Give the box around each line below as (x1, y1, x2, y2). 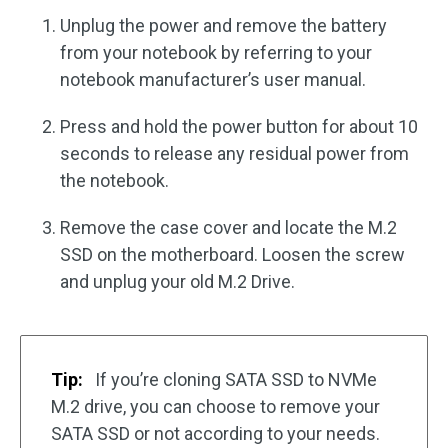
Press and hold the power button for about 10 (60, 115, 418, 137)
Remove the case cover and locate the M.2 (60, 216, 397, 238)
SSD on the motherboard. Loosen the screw (60, 243, 405, 265)
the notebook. (60, 169, 169, 191)
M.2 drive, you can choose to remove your (51, 395, 380, 417)
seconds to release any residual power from (60, 142, 409, 164)
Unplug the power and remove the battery (60, 14, 387, 36)
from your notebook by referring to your (60, 41, 372, 63)
